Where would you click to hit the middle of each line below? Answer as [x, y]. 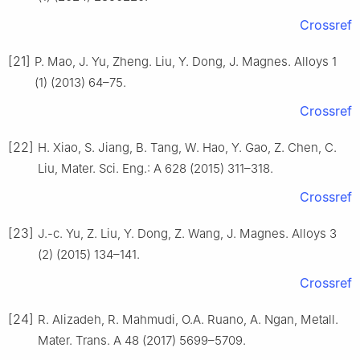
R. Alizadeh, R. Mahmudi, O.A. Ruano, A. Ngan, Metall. [188, 320]
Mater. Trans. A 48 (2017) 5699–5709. [142, 341]
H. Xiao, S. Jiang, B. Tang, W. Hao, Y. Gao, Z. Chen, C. [187, 148]
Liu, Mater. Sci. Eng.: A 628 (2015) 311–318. [155, 169]
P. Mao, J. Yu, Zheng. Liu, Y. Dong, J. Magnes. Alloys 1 [186, 62]
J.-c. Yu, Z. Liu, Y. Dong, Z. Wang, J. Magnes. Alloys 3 [187, 234]
